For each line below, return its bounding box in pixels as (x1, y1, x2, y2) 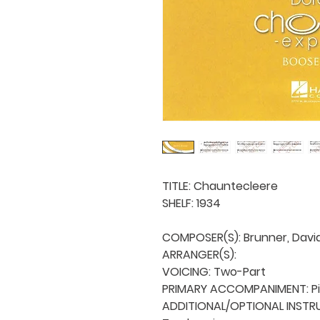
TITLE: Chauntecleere (162, 177, 278, 194)
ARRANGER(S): (162, 246, 239, 263)
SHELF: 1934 (162, 194, 221, 211)
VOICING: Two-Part (162, 263, 266, 280)
